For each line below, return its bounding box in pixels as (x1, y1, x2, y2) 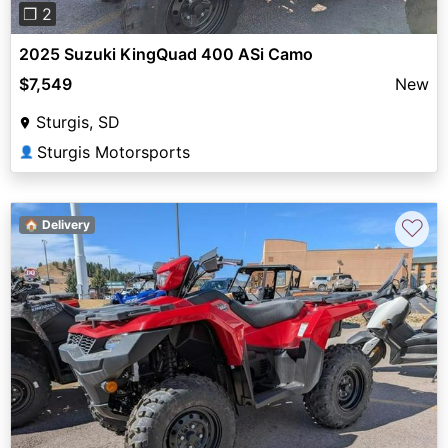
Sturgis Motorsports (37, 141, 190, 162)
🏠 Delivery (23, 216, 90, 232)
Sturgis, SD (36, 111, 120, 132)
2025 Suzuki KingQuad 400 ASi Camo (19, 43, 313, 64)
